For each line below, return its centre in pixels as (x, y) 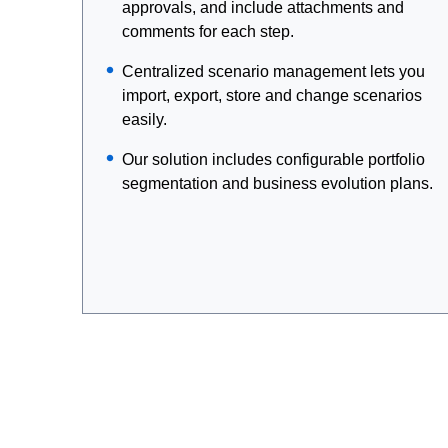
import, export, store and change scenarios (271, 95)
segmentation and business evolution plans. (277, 183)
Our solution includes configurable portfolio (273, 159)
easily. (144, 119)
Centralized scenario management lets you (273, 71)
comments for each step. (207, 31)
